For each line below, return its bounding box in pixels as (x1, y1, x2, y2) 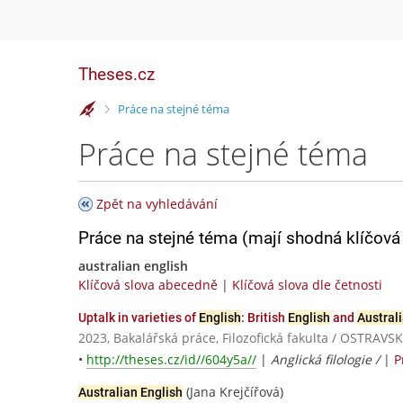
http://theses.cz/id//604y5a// (86, 351, 256, 369)
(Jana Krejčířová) (183, 383, 283, 401)
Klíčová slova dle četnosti (232, 276, 382, 293)
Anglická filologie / (271, 351, 383, 369)
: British (241, 310, 288, 325)
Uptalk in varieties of (78, 310, 199, 325)
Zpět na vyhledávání (96, 195, 218, 212)
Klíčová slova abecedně (78, 276, 218, 293)
